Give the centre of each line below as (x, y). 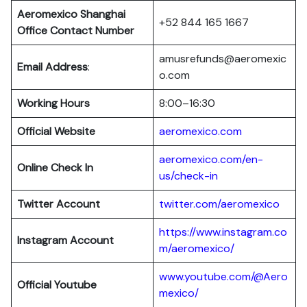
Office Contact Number (78, 30)
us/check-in (188, 176)
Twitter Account (59, 204)
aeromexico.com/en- (211, 159)
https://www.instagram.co (223, 232)
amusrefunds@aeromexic (223, 59)
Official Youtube (57, 285)
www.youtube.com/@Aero (223, 277)
